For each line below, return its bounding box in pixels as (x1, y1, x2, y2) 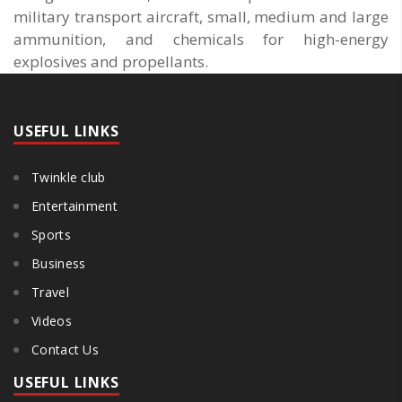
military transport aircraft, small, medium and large (13, 6, 389, 28)
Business (31, 255, 86, 273)
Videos (31, 312, 72, 330)
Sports (31, 226, 71, 244)
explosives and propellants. (13, 51, 208, 73)
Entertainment (31, 197, 118, 215)
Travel (31, 284, 69, 301)
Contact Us (31, 341, 99, 359)
